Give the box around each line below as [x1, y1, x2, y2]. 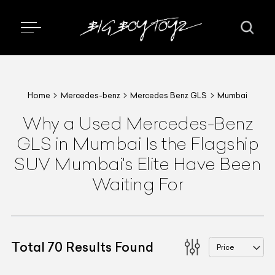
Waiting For [91, 173, 184, 195]
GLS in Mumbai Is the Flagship [16, 133, 259, 154]
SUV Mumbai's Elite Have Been [14, 153, 261, 174]
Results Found [63, 239, 153, 255]
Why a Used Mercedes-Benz [23, 112, 252, 134]
